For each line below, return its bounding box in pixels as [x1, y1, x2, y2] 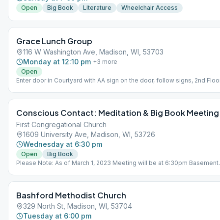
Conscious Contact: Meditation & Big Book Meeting [16, 108, 219, 118]
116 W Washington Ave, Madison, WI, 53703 [23, 48, 164, 56]
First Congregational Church [16, 120, 107, 129]
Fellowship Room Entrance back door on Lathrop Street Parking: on [16, 167, 209, 174]
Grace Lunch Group [16, 36, 92, 46]
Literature [83, 4, 111, 11]
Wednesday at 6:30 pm [23, 140, 102, 148]
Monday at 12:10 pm [23, 57, 91, 66]
